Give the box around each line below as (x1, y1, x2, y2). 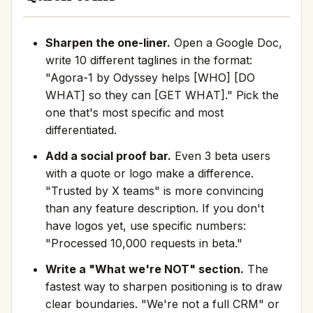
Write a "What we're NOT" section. (45, 262, 244, 276)
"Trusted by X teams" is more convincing (45, 184, 263, 198)
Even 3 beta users (171, 149, 270, 163)
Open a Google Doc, (170, 36, 282, 50)
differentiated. (45, 123, 117, 137)
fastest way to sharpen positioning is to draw (45, 279, 282, 293)
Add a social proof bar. (45, 149, 171, 163)
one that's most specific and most (45, 105, 224, 119)
